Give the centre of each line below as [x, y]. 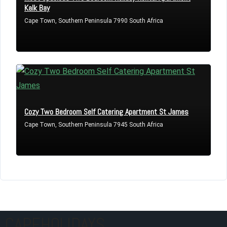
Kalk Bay [37, 8]
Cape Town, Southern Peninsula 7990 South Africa [94, 21]
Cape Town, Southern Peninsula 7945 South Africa [94, 125]
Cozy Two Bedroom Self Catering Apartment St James [106, 112]
